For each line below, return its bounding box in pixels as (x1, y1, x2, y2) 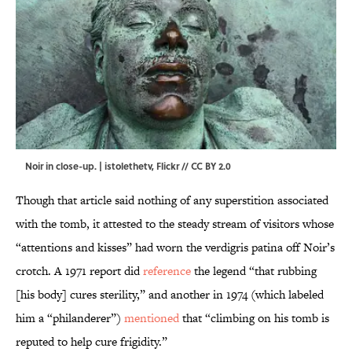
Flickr (156, 159, 179, 174)
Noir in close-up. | (25, 159, 104, 174)
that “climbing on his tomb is (179, 310, 329, 327)
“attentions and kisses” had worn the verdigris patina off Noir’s (16, 239, 335, 256)
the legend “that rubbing (191, 262, 317, 280)
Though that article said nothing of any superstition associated (16, 192, 328, 209)
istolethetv (104, 159, 152, 174)
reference (143, 262, 191, 280)
